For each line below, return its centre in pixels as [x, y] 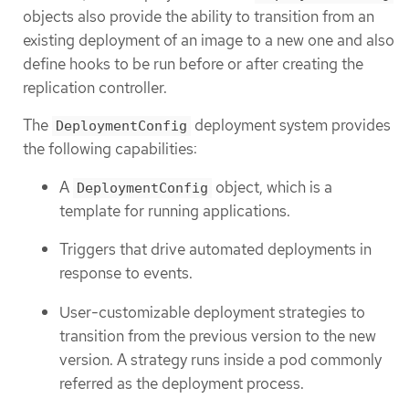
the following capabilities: [110, 149]
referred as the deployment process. [182, 383]
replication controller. [95, 88]
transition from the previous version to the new [218, 336]
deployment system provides [291, 126]
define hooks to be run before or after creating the [193, 64]
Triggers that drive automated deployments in [215, 250]
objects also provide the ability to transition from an [199, 17]
